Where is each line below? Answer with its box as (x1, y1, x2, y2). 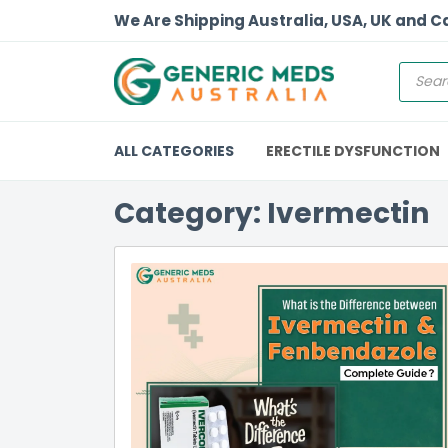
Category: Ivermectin (114, 194, 429, 233)
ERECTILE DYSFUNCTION (266, 141, 440, 161)
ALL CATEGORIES (114, 141, 234, 161)
